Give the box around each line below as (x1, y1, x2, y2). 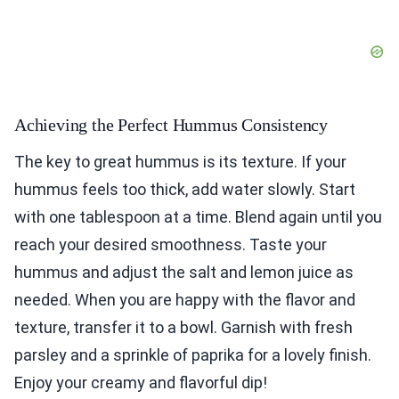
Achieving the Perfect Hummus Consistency (14, 115, 328, 135)
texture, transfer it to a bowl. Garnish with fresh (14, 318, 353, 338)
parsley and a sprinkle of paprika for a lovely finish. (14, 346, 371, 365)
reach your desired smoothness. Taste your (14, 235, 327, 255)
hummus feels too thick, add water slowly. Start (14, 180, 355, 199)
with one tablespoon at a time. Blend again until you (14, 208, 382, 227)
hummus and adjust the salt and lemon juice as (14, 263, 354, 282)
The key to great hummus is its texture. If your (14, 152, 346, 172)
